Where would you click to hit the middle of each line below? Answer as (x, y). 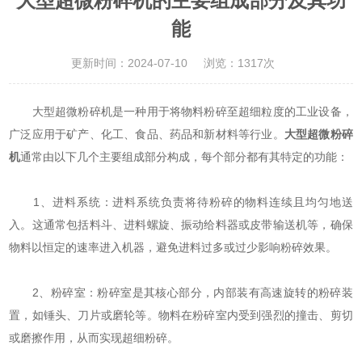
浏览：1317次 (239, 63)
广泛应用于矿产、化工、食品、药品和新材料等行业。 (147, 135)
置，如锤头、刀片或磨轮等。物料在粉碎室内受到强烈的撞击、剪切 (181, 316)
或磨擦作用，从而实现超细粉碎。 (94, 338)
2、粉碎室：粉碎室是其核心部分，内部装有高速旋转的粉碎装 (181, 293)
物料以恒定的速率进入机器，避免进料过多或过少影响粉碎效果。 (173, 248)
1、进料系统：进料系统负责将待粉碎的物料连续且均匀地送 (181, 202)
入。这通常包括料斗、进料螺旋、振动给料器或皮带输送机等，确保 (181, 225)
